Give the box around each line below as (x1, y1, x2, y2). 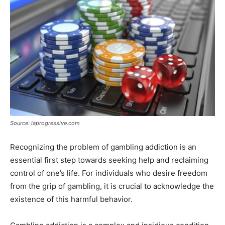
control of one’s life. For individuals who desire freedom (10, 168, 207, 178)
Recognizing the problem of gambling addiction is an (10, 142, 196, 152)
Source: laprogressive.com (10, 119, 80, 127)
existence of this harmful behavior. (10, 194, 133, 204)
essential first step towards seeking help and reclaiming (10, 155, 208, 165)
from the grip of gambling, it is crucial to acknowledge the (10, 181, 214, 191)
